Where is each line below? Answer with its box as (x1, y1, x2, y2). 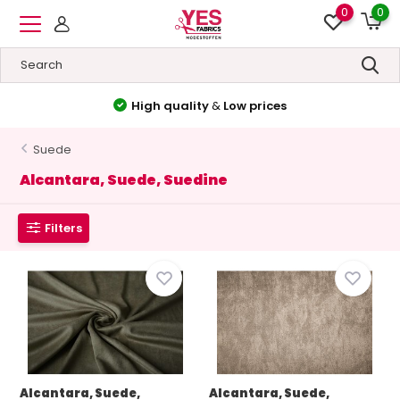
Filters (45, 219, 83, 237)
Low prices (223, 96, 287, 114)
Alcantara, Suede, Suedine (20, 170, 229, 190)
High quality (131, 96, 212, 114)
